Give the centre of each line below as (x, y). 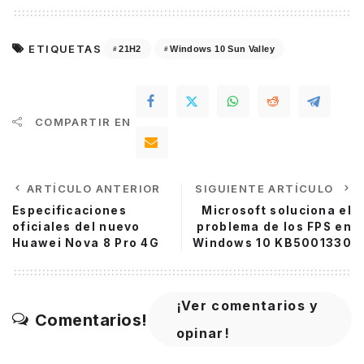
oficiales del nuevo (76, 227)
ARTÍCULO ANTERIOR (94, 189)
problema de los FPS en (274, 227)
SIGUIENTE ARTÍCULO (266, 189)
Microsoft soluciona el (277, 211)
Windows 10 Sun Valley (222, 48)
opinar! (203, 334)
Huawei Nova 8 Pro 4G (86, 243)
